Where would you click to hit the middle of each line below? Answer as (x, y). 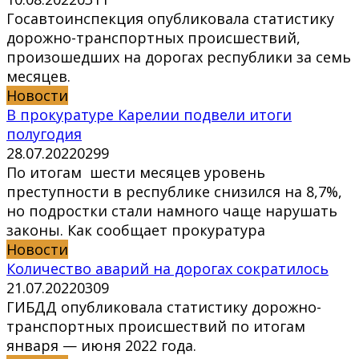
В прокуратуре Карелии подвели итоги (149, 115)
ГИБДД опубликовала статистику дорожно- (164, 307)
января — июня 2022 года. (101, 346)
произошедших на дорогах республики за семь (179, 57)
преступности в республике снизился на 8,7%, (174, 192)
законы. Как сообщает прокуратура (136, 230)
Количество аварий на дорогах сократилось (167, 269)
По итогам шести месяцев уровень (136, 173)
